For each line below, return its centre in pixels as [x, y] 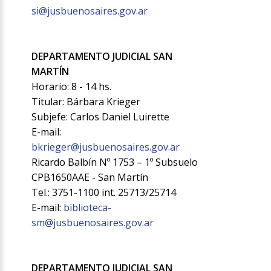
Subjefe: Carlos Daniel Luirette [101, 117]
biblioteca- [88, 208]
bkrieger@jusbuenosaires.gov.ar [106, 147]
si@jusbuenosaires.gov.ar [90, 11]
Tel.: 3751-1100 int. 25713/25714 [104, 193]
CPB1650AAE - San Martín [90, 178]
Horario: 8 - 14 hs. [72, 87]
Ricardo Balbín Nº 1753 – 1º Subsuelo [115, 162]
